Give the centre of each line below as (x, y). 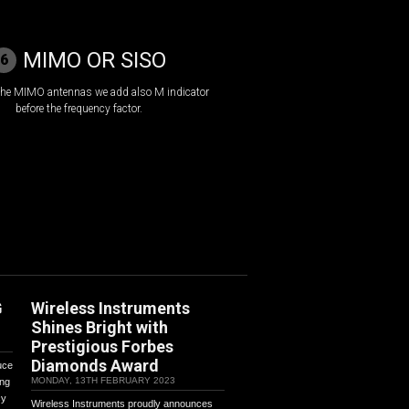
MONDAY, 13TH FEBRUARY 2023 (103, 380)
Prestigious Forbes (102, 346)
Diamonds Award (95, 366)
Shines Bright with (100, 327)
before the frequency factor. (79, 109)
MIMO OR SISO (94, 60)
